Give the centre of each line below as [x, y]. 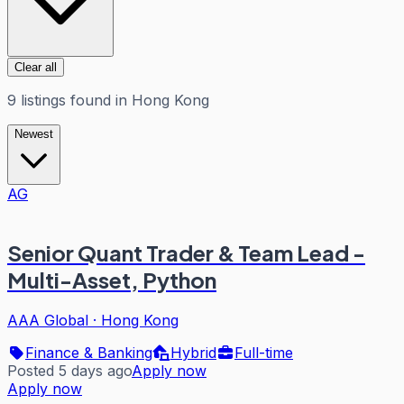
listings [43, 100]
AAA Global [48, 320]
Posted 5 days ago [69, 370]
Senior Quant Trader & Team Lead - [186, 252]
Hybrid [193, 352]
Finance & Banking [89, 352]
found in [96, 100]
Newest [34, 133]
